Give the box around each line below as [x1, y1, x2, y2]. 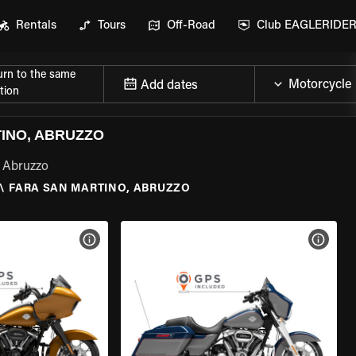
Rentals [16, 20, 56, 32]
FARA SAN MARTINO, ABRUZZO [9, 184, 191, 195]
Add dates [141, 79, 198, 92]
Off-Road [167, 20, 215, 32]
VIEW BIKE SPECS [97, 234, 180, 244]
